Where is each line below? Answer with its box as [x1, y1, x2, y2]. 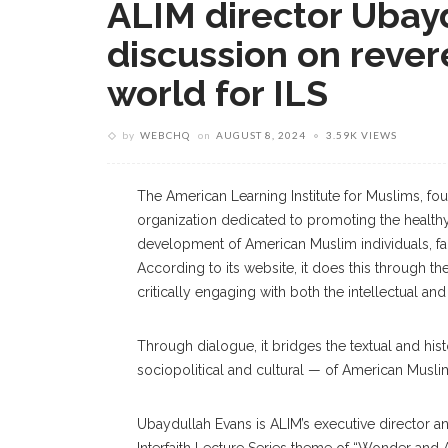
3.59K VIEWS [326, 129, 397, 141]
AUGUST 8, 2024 [216, 129, 306, 141]
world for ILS [107, 72, 328, 114]
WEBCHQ [140, 129, 190, 141]
